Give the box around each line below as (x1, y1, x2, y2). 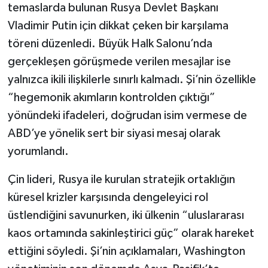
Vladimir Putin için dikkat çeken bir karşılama (7, 20, 229, 32)
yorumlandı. (7, 145, 69, 158)
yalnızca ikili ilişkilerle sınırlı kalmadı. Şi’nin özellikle (7, 74, 256, 86)
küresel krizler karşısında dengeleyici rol (7, 191, 208, 204)
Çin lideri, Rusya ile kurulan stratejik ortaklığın (7, 173, 235, 186)
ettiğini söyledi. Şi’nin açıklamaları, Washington (7, 245, 245, 258)
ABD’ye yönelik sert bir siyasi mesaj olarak (7, 127, 220, 140)
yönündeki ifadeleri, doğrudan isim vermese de (7, 109, 247, 122)
